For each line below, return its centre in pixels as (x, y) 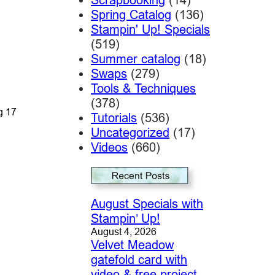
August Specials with (147, 204)
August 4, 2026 (123, 232)
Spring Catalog (131, 14)
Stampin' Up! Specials (150, 29)
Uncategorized (130, 132)
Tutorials (114, 117)
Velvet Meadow (132, 245)
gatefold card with (139, 260)
